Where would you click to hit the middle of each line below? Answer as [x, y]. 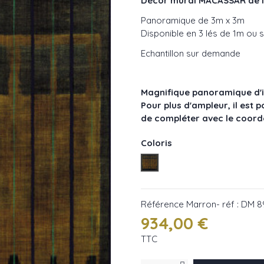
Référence [162, 204]
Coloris [156, 143]
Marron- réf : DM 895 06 [198, 162]
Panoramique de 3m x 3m [193, 20]
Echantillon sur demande [191, 53]
